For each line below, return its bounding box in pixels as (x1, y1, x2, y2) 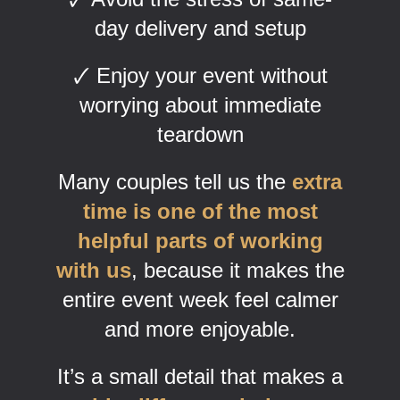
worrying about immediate (79, 92, 321, 117)
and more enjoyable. (104, 316, 296, 341)
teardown (156, 121, 244, 146)
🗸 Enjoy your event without (72, 62, 328, 87)
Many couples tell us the (58, 169, 292, 194)
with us (55, 257, 131, 282)
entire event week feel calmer (62, 287, 338, 312)
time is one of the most (82, 198, 318, 223)
